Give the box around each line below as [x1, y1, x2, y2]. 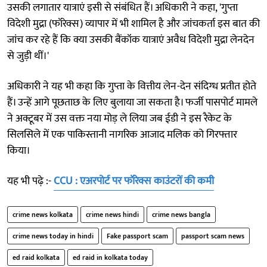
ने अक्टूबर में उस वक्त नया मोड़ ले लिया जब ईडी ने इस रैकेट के [7, 109, 232, 128]
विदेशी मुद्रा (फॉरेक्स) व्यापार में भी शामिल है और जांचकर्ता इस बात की [7, 14, 260, 33]
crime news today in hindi [13, 229, 94, 242]
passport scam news [181, 229, 244, 242]
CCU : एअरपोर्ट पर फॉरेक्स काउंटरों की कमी [54, 172, 214, 190]
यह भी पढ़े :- [7, 172, 54, 190]
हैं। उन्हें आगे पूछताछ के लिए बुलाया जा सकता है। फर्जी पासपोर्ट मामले [7, 93, 257, 111]
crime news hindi [86, 208, 139, 221]
